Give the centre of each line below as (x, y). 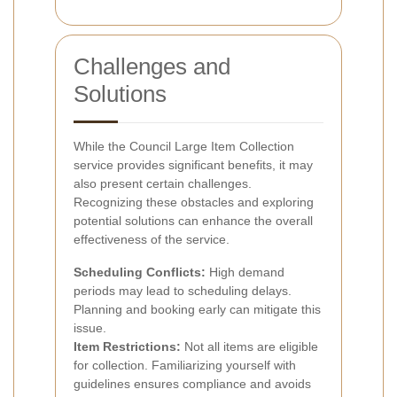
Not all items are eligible (249, 346)
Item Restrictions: (127, 346)
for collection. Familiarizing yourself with (185, 365)
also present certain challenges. (163, 183)
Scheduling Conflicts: (140, 272)
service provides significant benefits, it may (193, 164)
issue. (90, 327)
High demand (245, 272)
